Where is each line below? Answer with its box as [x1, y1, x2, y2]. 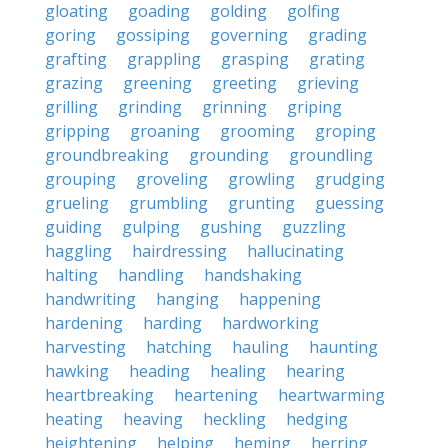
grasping [221, 48, 289, 70]
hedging [286, 408, 348, 430]
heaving [123, 408, 183, 430]
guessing [315, 192, 384, 214]
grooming [220, 120, 295, 142]
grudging [315, 168, 385, 190]
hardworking [222, 312, 319, 334]
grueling [45, 192, 109, 214]
